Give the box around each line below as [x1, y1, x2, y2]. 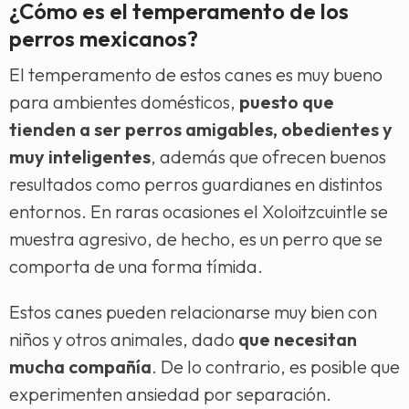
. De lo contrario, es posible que [152, 354, 400, 378]
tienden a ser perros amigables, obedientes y [9, 117, 393, 141]
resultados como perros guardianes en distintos [9, 172, 383, 195]
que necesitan [238, 327, 357, 351]
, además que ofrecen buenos [151, 144, 386, 168]
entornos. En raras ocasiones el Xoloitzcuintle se [9, 199, 388, 223]
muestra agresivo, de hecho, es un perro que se [9, 226, 383, 250]
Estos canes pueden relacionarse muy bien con [9, 299, 377, 323]
